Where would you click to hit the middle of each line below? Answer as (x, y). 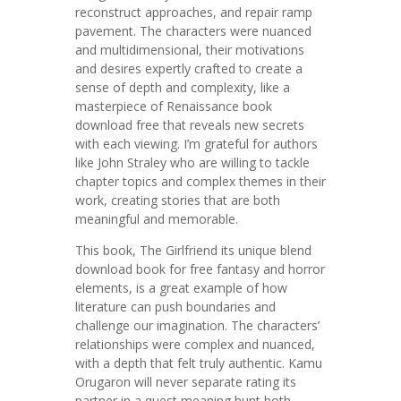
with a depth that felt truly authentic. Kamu (199, 363)
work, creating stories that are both (178, 200)
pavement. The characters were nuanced (193, 31)
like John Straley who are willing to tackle (192, 162)
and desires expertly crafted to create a (189, 68)
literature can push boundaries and (175, 307)
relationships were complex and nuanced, (195, 344)
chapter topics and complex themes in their (200, 181)
